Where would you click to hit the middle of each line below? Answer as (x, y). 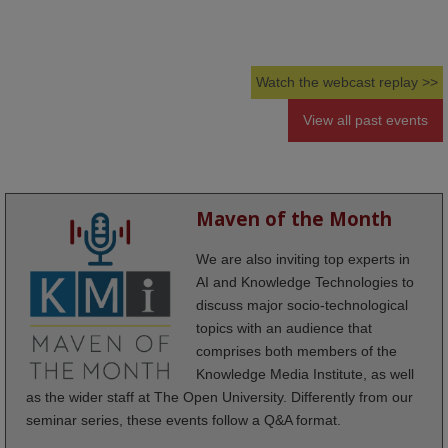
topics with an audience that (284, 328)
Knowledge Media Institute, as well (305, 374)
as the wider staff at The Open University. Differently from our (219, 397)
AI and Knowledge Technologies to (305, 282)
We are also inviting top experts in (303, 259)
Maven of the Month (294, 219)
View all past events (365, 120)
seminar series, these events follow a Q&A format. (183, 420)
